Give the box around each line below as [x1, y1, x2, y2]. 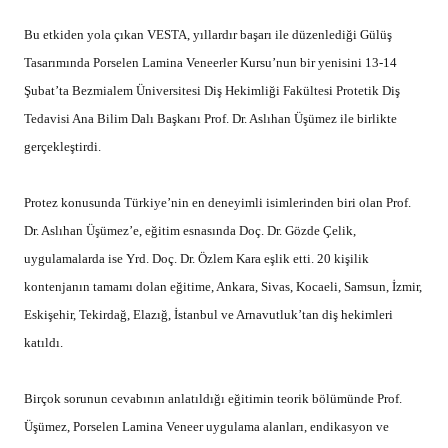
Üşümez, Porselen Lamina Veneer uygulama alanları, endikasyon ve [24, 418, 389, 434]
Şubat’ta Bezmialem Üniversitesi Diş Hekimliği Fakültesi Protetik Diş [24, 82, 400, 98]
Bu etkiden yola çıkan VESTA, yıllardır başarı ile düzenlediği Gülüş [24, 26, 392, 42]
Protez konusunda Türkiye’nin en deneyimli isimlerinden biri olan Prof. [24, 194, 411, 210]
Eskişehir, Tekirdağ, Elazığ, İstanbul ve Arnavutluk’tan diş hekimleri [24, 306, 393, 322]
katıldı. [24, 334, 63, 350]
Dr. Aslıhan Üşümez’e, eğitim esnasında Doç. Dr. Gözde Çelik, [24, 222, 356, 238]
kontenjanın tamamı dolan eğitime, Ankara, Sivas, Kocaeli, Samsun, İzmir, [24, 278, 422, 294]
